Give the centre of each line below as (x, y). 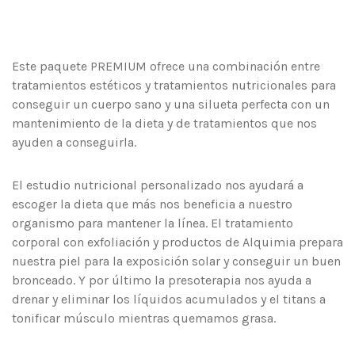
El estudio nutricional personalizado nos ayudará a (158, 185)
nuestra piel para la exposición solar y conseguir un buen (176, 261)
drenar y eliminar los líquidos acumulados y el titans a (169, 299)
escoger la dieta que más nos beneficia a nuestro (152, 204)
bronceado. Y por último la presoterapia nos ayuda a (162, 280)
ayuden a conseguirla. (74, 142)
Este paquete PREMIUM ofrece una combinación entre (166, 66)
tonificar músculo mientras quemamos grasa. (144, 318)
